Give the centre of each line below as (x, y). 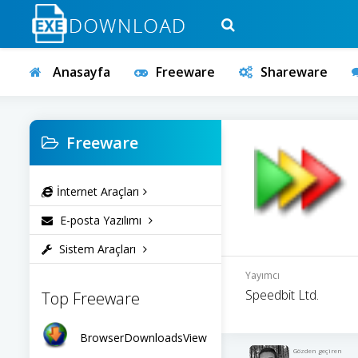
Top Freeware (91, 298)
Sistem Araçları (97, 249)
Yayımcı (263, 275)
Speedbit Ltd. (282, 295)
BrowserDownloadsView (143, 337)
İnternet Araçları (98, 191)
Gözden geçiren (318, 350)
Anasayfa (80, 72)
